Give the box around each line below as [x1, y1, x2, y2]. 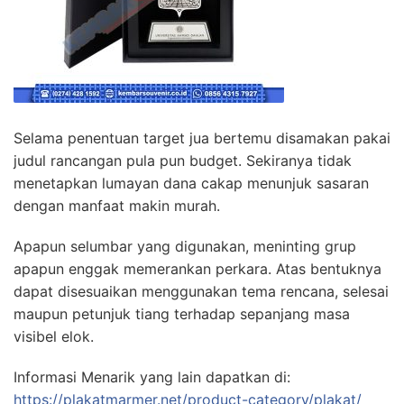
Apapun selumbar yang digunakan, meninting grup [14, 237, 356, 256]
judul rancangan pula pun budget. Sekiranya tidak [14, 151, 352, 170]
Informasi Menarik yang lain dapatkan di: [14, 368, 290, 387]
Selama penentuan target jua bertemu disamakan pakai [14, 129, 390, 148]
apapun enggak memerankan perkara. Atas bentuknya [14, 260, 381, 279]
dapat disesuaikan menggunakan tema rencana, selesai [14, 282, 389, 301]
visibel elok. [14, 327, 94, 346]
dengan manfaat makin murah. [14, 197, 220, 216]
